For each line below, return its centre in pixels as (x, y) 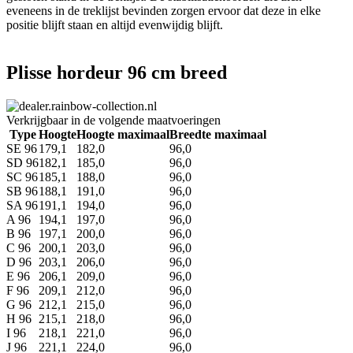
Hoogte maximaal (123, 134)
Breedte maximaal (218, 134)
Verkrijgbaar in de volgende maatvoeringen (113, 120)
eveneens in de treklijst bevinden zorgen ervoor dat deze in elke (163, 10)
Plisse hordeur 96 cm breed (117, 72)
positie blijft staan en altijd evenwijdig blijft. (116, 24)
